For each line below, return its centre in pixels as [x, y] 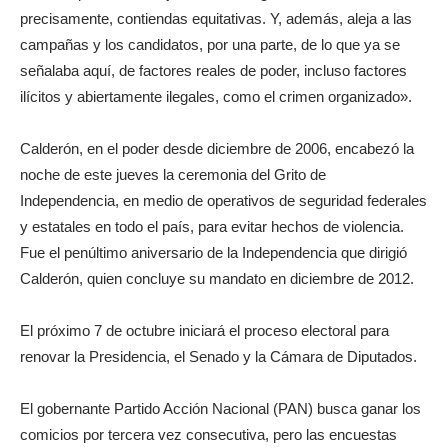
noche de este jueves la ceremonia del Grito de [173, 174]
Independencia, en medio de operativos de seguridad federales [223, 200]
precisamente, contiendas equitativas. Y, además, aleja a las [216, 18]
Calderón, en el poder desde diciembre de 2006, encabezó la [217, 148]
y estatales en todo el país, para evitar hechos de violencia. [212, 226]
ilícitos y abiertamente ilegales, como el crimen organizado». [216, 96]
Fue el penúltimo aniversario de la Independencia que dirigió [213, 252]
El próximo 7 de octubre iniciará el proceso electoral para [204, 330]
